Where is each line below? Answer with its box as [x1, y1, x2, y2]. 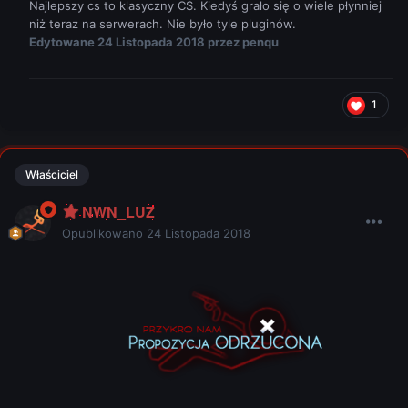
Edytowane [29, 35, 97, 50]
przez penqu [205, 35, 279, 50]
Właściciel [25, 168, 78, 182]
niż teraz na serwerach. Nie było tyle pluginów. [29, 16, 300, 32]
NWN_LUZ [78, 201, 155, 223]
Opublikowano [62, 226, 147, 241]
